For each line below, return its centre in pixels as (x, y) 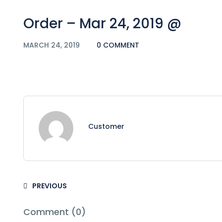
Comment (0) (55, 212)
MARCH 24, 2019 (53, 45)
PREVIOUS (50, 186)
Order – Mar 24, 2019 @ (102, 23)
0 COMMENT (118, 45)
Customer (106, 126)
